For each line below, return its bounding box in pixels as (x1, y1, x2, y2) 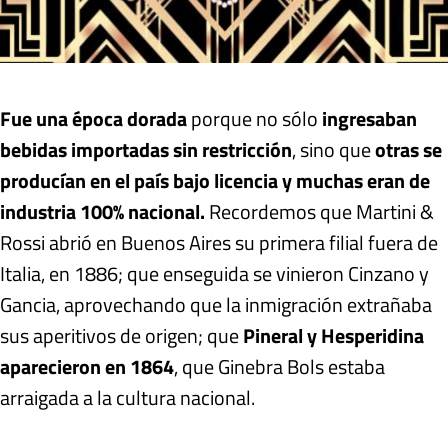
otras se (375, 134, 442, 166)
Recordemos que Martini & (209, 196, 434, 228)
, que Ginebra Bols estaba (174, 351, 385, 383)
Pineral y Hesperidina (243, 320, 424, 352)
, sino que (292, 134, 375, 166)
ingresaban (322, 103, 417, 135)
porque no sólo (191, 103, 322, 135)
